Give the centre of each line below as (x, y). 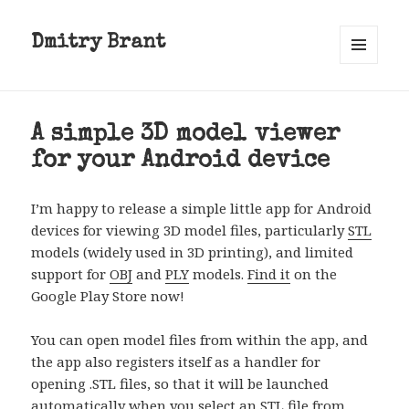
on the (314, 274)
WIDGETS (367, 102)
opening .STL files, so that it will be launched (180, 384)
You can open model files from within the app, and (200, 340)
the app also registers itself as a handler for (176, 362)
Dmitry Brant (99, 44)
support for (71, 274)
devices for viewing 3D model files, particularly (190, 231)
